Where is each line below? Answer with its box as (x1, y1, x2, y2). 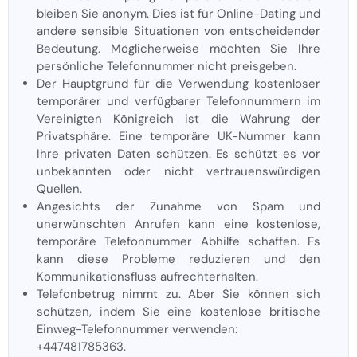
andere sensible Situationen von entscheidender (37, 22, 320, 39)
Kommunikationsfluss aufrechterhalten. (37, 268, 258, 284)
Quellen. (37, 180, 82, 197)
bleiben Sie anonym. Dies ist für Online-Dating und (37, 5, 320, 22)
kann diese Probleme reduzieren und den (37, 250, 320, 267)
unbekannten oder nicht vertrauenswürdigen (37, 163, 320, 179)
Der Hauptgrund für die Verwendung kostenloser (37, 75, 320, 92)
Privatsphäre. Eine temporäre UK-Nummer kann (37, 127, 320, 144)
